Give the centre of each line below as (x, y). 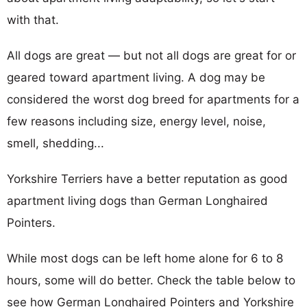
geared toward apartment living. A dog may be (136, 77)
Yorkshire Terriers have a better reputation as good (147, 179)
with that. (33, 20)
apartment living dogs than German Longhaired (137, 200)
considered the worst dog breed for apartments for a (153, 99)
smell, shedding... (56, 143)
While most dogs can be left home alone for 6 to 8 (145, 258)
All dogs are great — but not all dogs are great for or (151, 55)
